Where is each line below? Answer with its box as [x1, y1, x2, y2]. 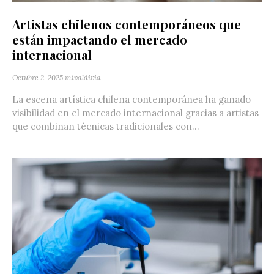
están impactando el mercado [12, 31, 187, 48]
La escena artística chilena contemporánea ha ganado [12, 94, 251, 106]
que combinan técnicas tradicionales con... [12, 120, 199, 133]
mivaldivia [65, 73, 101, 83]
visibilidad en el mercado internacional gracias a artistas [12, 107, 259, 119]
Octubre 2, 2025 [12, 73, 63, 83]
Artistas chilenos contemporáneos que [12, 16, 241, 33]
